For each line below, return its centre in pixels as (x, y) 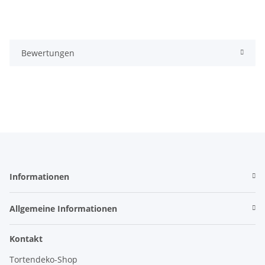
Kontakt (26, 238)
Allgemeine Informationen (63, 208)
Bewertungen (48, 53)
